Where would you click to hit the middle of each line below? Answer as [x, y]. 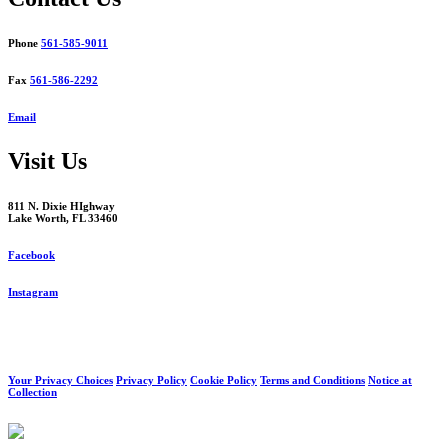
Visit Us [47, 160]
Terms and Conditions [312, 380]
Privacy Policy [151, 380]
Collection [32, 392]
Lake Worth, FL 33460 [63, 217]
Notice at [390, 380]
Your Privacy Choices [60, 380]
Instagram [33, 291]
